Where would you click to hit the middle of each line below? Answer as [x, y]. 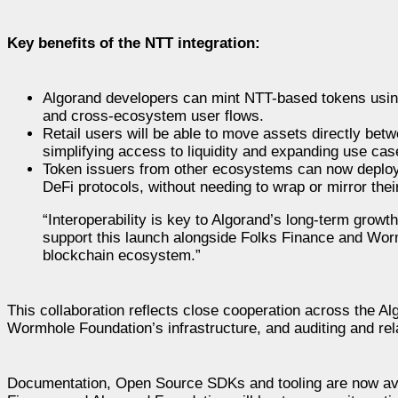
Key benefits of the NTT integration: [134, 43]
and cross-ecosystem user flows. [153, 115]
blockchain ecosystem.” [122, 255]
